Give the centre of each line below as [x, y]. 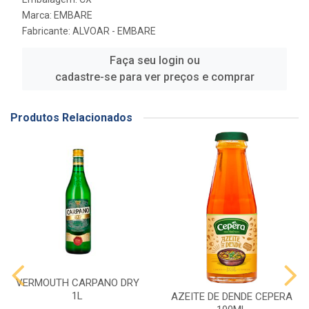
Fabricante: [47, 31]
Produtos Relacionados [71, 118]
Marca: [38, 15]
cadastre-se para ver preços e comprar [154, 77]
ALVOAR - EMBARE [114, 31]
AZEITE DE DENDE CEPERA [232, 297]
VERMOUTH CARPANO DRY [77, 283]
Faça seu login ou [154, 60]
